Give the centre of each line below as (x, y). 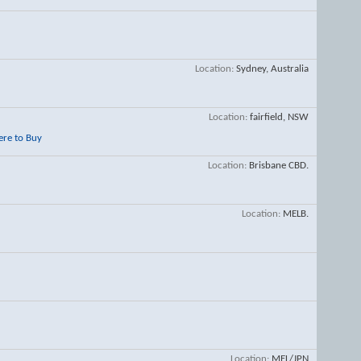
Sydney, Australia (272, 69)
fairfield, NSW (279, 117)
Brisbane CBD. (279, 166)
